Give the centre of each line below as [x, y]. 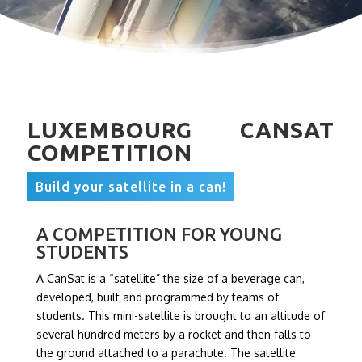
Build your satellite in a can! [130, 187]
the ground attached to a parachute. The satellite [166, 353]
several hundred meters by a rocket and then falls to [173, 334]
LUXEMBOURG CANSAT [181, 130]
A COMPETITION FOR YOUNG [159, 234]
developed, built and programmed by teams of [157, 297]
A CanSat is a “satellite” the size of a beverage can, [170, 278]
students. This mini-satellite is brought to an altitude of [180, 316]
